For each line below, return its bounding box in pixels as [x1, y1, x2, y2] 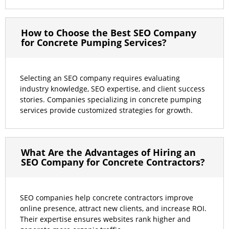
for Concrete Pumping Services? [21, 36, 167, 49]
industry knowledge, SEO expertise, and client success [20, 84, 205, 94]
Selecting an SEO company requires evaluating [20, 74, 180, 83]
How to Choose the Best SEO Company [21, 27, 196, 39]
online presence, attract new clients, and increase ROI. [20, 204, 207, 214]
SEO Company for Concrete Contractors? [21, 156, 205, 169]
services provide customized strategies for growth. [20, 106, 193, 116]
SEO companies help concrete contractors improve [20, 193, 193, 203]
